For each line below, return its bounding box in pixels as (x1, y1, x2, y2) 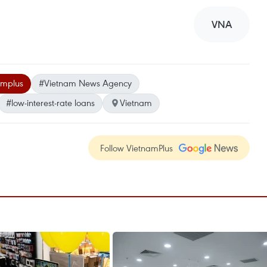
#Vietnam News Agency (39, 77, 132, 89)
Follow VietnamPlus (100, 142, 173, 154)
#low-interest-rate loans (6, 97, 95, 108)
